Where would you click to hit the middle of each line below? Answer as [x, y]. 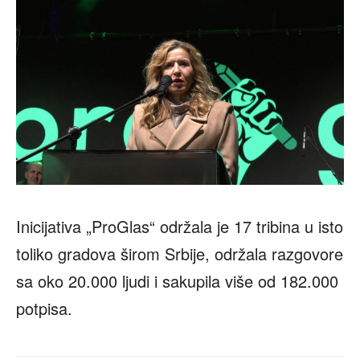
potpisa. [44, 309]
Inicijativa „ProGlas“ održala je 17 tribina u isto [180, 227]
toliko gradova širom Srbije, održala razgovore [180, 254]
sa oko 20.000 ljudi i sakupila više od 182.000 [177, 281]
